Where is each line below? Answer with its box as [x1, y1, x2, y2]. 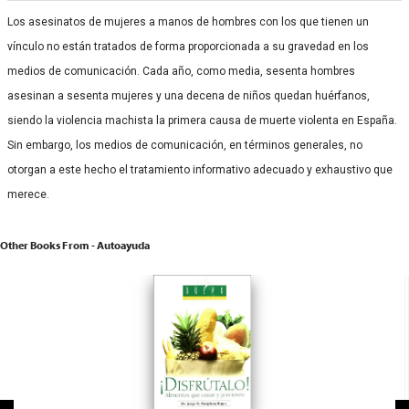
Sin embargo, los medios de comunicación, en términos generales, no [7, 138, 362, 152]
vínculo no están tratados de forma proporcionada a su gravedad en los [7, 39, 369, 53]
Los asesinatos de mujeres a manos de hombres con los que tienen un [7, 15, 369, 28]
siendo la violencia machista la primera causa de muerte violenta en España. [7, 113, 397, 127]
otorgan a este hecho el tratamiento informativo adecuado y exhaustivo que [7, 163, 393, 176]
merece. [7, 187, 49, 201]
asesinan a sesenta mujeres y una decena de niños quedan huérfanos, [7, 89, 370, 102]
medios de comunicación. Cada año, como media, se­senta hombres [7, 64, 355, 78]
